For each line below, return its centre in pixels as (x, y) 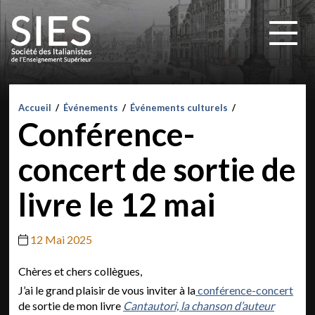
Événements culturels (179, 108)
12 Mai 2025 (62, 239)
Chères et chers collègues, (81, 271)
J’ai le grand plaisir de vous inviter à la (107, 290)
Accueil (35, 108)
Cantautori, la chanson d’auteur (199, 306)
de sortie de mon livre (71, 306)
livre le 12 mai (117, 205)
